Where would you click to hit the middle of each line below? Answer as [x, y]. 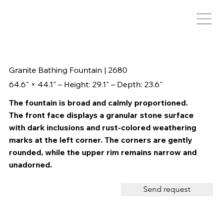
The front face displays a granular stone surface [101, 115]
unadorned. [30, 164]
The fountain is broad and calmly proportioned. [98, 102]
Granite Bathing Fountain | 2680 [68, 70]
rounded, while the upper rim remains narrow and [103, 152]
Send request [167, 189]
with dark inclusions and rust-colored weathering [102, 127]
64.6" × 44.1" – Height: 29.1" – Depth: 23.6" [85, 84]
